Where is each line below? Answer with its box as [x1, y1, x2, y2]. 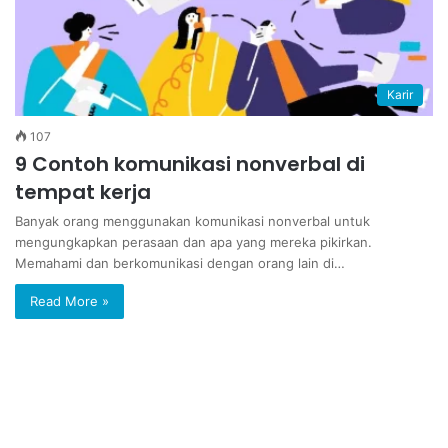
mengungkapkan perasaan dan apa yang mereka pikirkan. [15, 234, 372, 250]
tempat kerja [15, 178, 151, 206]
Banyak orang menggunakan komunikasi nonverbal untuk [15, 213, 370, 229]
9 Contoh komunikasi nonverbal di [15, 150, 365, 178]
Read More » [30, 293, 109, 309]
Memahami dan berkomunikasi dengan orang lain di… [15, 255, 345, 271]
